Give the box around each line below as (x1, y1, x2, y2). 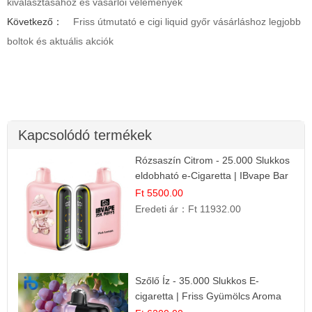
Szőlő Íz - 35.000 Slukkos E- (135, 274, 260, 286)
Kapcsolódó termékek (18, 127, 152, 143)
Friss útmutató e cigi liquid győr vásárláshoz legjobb (73, 15, 301, 27)
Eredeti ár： (135, 203, 189, 214)
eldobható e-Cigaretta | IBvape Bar (135, 169, 289, 181)
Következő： (7, 15, 63, 27)
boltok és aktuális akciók (7, 35, 114, 47)
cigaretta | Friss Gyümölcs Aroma (135, 290, 282, 302)
